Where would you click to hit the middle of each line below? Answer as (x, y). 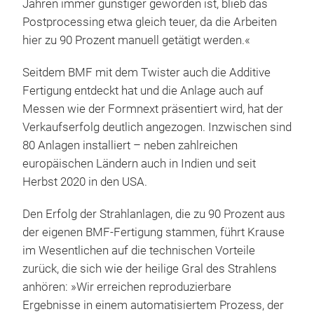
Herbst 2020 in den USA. (85, 182)
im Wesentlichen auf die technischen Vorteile (139, 251)
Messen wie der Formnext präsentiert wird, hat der (153, 109)
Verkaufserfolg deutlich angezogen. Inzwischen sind (157, 128)
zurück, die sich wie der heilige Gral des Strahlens (150, 269)
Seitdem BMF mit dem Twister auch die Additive (146, 73)
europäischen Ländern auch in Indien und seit (139, 164)
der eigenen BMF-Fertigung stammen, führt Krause (153, 233)
